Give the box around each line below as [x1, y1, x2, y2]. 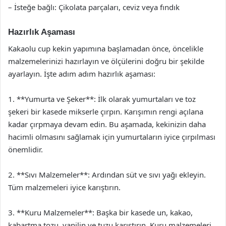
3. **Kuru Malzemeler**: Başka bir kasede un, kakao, [8, 207, 193, 217]
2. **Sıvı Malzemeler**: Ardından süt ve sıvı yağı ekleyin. [8, 169, 206, 180]
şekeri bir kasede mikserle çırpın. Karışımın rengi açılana [8, 106, 203, 117]
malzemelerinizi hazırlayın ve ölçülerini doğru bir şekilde [8, 55, 204, 66]
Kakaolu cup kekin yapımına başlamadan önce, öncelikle [8, 43, 203, 53]
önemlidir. [8, 144, 43, 154]
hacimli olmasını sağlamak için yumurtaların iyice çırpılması [8, 131, 215, 142]
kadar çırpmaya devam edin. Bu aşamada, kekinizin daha [8, 119, 206, 129]
